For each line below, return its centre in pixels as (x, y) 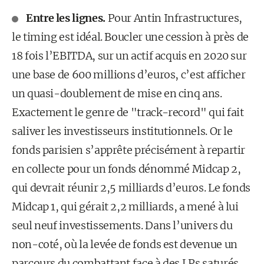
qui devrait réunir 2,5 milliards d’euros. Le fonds (131, 188)
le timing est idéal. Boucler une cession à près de (131, 37)
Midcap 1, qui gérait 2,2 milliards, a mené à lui (125, 207)
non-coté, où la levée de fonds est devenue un (125, 244)
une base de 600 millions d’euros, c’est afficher (129, 75)
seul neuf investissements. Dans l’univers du (122, 225)
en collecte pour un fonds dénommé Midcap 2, (126, 169)
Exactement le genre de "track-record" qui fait (128, 112)
